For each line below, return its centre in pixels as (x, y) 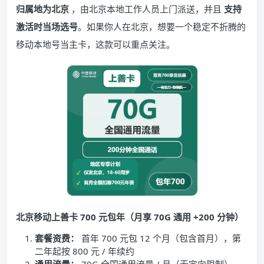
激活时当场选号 (47, 27)
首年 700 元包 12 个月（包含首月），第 (160, 238)
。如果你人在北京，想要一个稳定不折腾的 (162, 27)
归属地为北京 (44, 9)
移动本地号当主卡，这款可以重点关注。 (95, 44)
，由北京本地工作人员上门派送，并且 (146, 9)
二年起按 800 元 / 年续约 (85, 251)
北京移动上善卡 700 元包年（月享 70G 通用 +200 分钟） (130, 217)
